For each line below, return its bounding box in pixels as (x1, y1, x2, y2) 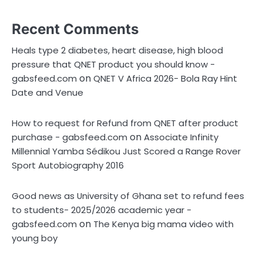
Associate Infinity (144, 131, 218, 144)
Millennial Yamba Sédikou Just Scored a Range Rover (12, 145, 241, 158)
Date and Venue (12, 86, 83, 99)
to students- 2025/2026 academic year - (12, 204, 191, 217)
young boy (12, 232, 58, 245)
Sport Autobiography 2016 (12, 159, 124, 172)
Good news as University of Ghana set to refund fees (12, 190, 244, 203)
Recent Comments (12, 21, 139, 38)
